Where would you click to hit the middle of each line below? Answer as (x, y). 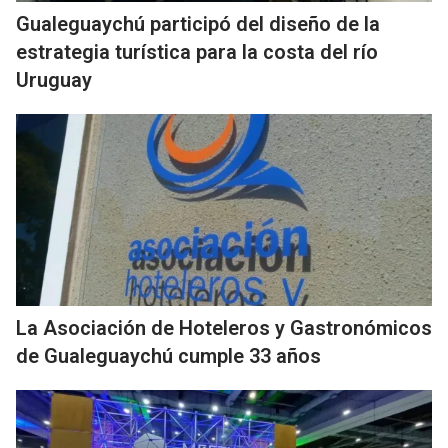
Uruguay (54, 80)
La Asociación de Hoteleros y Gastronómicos (224, 328)
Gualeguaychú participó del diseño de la (198, 24)
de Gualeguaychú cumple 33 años (168, 356)
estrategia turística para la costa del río (197, 52)
